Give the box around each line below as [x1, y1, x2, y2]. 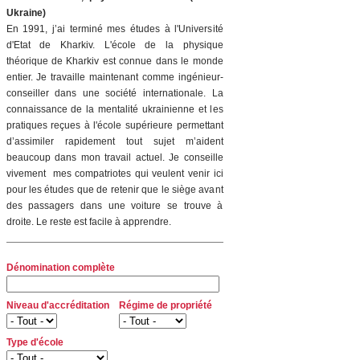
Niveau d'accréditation [6, 300, 109, 311]
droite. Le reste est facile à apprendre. [6, 216, 171, 227]
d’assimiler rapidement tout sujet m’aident [6, 136, 223, 147]
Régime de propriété [118, 300, 212, 311]
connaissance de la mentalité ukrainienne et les [6, 104, 223, 115]
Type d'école [6, 337, 63, 348]
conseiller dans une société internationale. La [6, 88, 223, 99]
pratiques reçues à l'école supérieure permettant [6, 120, 223, 131]
